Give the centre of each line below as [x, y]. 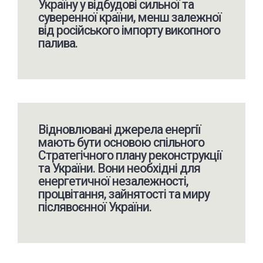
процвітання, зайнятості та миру [124, 194]
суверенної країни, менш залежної [129, 17]
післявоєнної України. [95, 207]
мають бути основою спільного [121, 142]
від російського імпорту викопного [129, 30]
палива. [58, 43]
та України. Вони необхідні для [119, 168]
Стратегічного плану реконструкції [130, 155]
